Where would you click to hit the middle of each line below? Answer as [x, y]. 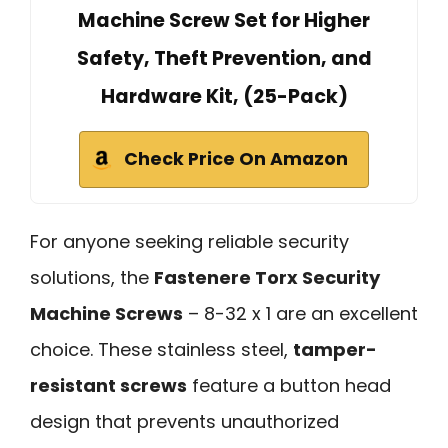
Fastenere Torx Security [267, 277]
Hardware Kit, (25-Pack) [224, 96]
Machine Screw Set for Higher [224, 20]
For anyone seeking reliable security [189, 241]
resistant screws [108, 385]
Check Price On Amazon [236, 158]
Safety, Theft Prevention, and [224, 58]
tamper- [335, 349]
